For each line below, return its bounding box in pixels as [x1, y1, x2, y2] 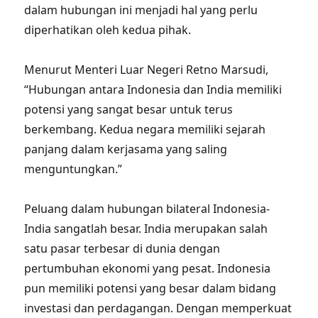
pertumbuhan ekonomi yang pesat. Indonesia [24, 261, 271, 276]
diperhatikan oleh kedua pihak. [24, 22, 192, 38]
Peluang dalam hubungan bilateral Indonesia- [24, 201, 270, 216]
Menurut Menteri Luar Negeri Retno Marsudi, [24, 62, 269, 77]
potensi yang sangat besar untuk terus [24, 102, 234, 117]
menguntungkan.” [24, 161, 123, 177]
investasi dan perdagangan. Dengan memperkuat [24, 300, 292, 316]
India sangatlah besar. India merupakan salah [24, 221, 268, 236]
